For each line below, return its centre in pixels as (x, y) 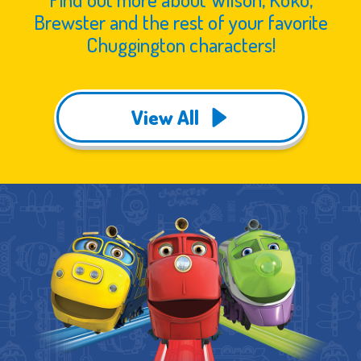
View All (166, 117)
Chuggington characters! (180, 44)
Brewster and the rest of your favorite (180, 21)
